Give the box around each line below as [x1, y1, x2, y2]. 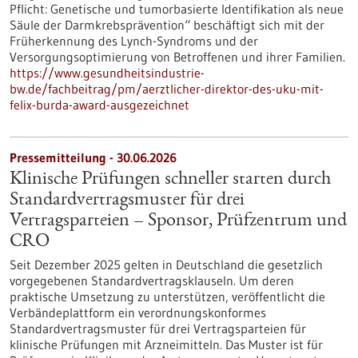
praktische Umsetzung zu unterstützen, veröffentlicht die [10, 288, 325, 304]
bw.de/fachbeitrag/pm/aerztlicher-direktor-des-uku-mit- [10, 81, 324, 97]
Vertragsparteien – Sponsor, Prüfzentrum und [10, 212, 347, 231]
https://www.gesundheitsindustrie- [10, 65, 205, 81]
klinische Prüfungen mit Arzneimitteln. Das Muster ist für [10, 336, 323, 352]
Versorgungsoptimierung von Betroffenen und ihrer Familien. [10, 49, 345, 65]
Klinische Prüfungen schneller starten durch [10, 170, 331, 189]
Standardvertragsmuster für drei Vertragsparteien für [10, 320, 306, 336]
